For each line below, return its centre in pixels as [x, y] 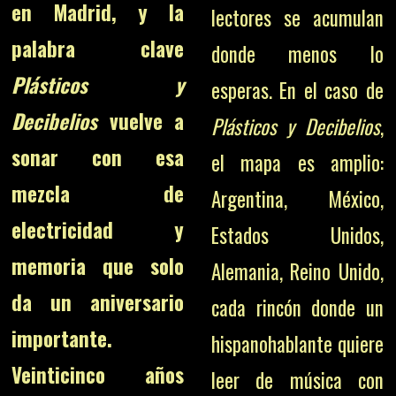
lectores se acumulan [297, 18]
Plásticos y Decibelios [295, 126]
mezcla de [98, 194]
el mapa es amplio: [297, 163]
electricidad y [98, 230]
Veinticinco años [98, 375]
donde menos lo [297, 54]
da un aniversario [98, 302]
